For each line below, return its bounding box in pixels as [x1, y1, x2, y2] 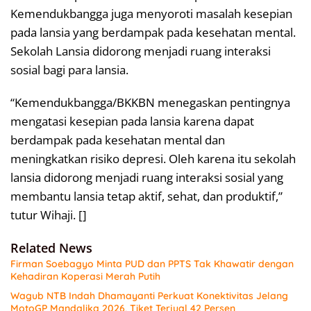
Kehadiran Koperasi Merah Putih [10, 270, 160, 283]
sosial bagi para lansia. [10, 62, 128, 78]
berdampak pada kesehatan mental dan [10, 132, 225, 149]
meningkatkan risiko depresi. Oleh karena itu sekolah [10, 151, 296, 167]
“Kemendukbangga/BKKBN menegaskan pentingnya [10, 94, 290, 111]
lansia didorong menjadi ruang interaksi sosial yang [10, 169, 283, 186]
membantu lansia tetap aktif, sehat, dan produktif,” [10, 188, 283, 205]
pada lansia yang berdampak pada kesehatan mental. [10, 24, 296, 41]
